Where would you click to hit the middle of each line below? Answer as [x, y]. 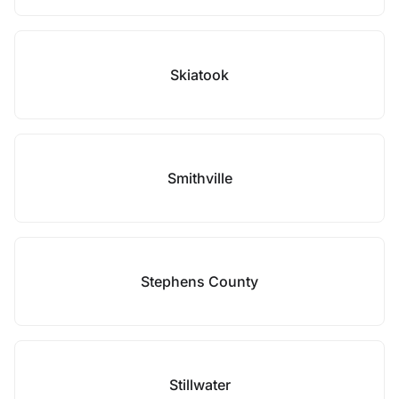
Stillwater [199, 385]
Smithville [199, 178]
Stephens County [199, 281]
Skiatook [199, 75]
